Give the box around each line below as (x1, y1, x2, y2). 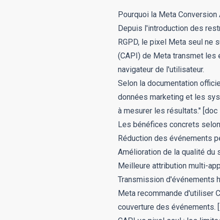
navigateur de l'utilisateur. (118, 65, 204, 74)
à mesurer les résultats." (118, 106, 201, 115)
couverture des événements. (118, 202, 216, 212)
